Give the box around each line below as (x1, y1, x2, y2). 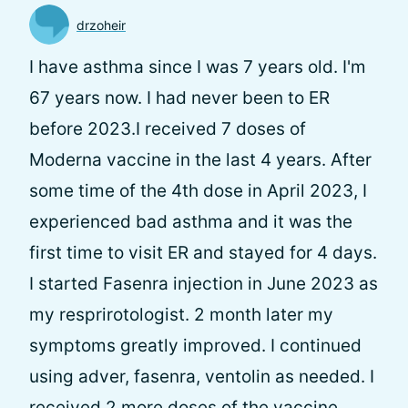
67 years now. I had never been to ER (29, 87, 330, 108)
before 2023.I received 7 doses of (29, 118, 306, 139)
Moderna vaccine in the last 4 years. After (29, 149, 372, 170)
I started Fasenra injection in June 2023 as (29, 273, 378, 294)
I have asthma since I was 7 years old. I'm (29, 56, 366, 77)
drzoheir (76, 16, 126, 33)
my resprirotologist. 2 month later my (29, 304, 333, 325)
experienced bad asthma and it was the (29, 211, 352, 232)
